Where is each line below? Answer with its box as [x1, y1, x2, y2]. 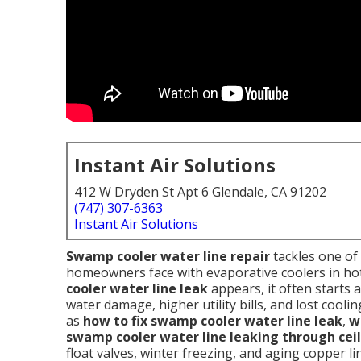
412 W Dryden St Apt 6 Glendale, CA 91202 [74, 183, 326, 201]
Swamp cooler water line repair [66, 247, 270, 265]
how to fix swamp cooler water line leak [83, 312, 342, 330]
